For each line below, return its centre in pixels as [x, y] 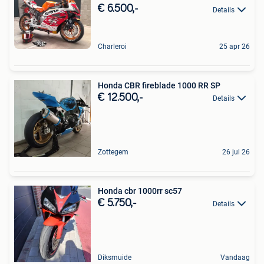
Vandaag [235, 258]
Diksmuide [115, 258]
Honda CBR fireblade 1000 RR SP [159, 86]
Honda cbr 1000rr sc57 [140, 191]
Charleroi [112, 47]
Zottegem [113, 152]
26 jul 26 [236, 152]
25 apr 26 [235, 47]
